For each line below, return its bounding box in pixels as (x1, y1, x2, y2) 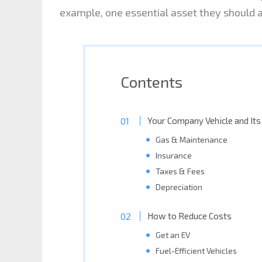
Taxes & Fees (155, 166, 205, 177)
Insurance (155, 150, 192, 161)
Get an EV (155, 229, 190, 240)
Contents (120, 73, 182, 91)
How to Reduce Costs (147, 210, 232, 221)
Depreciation (155, 182, 202, 192)
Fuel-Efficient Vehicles (155, 245, 237, 256)
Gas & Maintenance (155, 135, 227, 145)
